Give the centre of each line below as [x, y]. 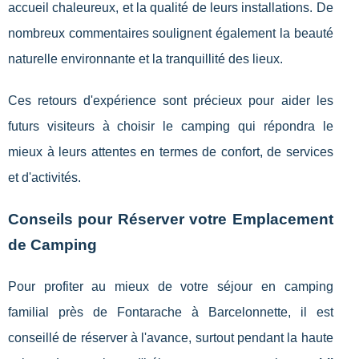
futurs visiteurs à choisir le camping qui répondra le [171, 126]
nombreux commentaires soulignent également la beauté [171, 33]
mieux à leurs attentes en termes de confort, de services [171, 151]
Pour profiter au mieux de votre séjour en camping [171, 286]
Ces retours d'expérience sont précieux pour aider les [171, 100]
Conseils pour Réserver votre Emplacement [171, 219]
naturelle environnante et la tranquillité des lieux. [145, 58]
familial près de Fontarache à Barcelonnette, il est [171, 312]
